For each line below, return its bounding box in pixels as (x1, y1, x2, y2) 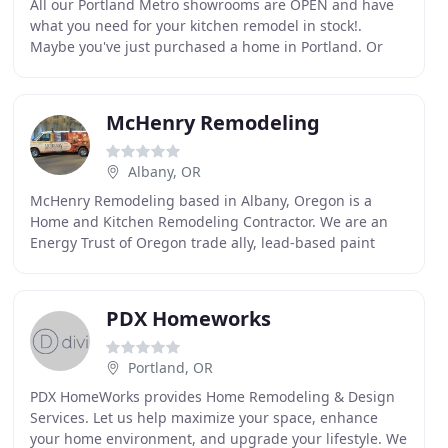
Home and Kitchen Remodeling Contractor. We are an (29, 212, 388, 231)
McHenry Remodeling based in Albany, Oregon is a (29, 191, 372, 210)
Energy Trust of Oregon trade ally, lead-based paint (29, 233, 375, 252)
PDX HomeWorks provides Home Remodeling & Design (29, 387, 395, 406)
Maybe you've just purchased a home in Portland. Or (29, 37, 383, 56)
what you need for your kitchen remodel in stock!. (29, 16, 362, 35)
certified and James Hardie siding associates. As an (29, 254, 372, 273)
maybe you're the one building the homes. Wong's (29, 58, 368, 77)
